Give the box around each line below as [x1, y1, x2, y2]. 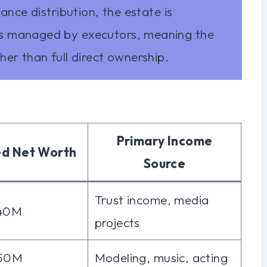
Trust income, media [94, 191, 209, 207]
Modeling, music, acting [94, 249, 228, 265]
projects [94, 214, 140, 230]
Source [143, 155, 186, 171]
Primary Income [116, 132, 213, 148]
